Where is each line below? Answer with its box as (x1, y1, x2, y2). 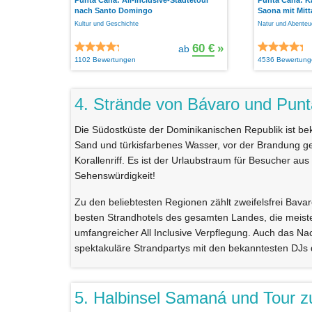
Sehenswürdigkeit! (75, 169, 155, 181)
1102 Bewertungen (75, 55, 136, 63)
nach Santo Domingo (75, 6, 153, 15)
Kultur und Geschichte (75, 19, 139, 27)
